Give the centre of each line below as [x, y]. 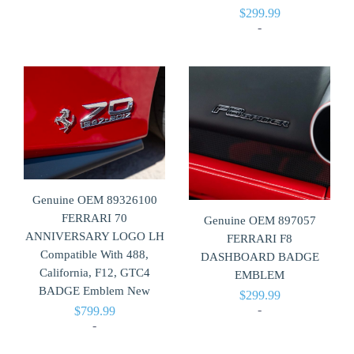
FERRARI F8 [260, 239]
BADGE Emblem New [94, 290]
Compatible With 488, [94, 254]
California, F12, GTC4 [94, 272]
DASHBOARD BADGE [260, 257]
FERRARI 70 [94, 218]
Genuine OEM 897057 [260, 221]
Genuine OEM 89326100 [94, 200]
